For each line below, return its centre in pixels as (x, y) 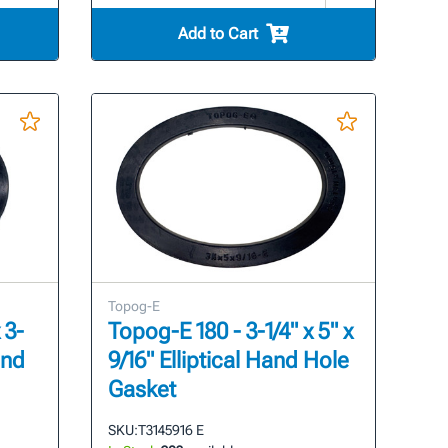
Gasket (142, 390)
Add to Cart (218, 33)
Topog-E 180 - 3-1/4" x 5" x (231, 332)
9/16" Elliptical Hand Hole (229, 361)
